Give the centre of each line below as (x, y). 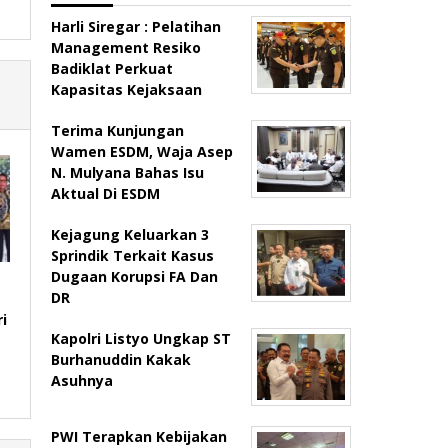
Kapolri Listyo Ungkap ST (141, 338)
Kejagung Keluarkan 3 (130, 234)
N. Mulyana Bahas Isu (128, 172)
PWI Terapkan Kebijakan (139, 436)
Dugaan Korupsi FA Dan (135, 276)
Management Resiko (126, 47)
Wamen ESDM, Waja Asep (142, 151)
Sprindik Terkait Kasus (133, 255)
